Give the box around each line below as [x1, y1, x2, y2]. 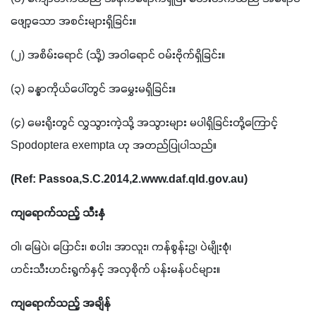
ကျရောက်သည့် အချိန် [11, 296, 111, 311]
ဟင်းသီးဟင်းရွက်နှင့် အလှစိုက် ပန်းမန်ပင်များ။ [11, 262, 220, 277]
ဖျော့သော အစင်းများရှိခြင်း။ [11, 14, 136, 29]
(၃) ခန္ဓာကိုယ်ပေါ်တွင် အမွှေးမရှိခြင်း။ [11, 82, 176, 97]
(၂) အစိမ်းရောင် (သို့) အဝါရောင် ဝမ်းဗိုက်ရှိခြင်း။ [11, 48, 225, 63]
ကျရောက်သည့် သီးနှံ [11, 206, 105, 221]
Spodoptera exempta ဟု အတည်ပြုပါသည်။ [11, 138, 217, 153]
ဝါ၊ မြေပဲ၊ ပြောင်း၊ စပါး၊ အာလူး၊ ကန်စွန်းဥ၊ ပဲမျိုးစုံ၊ [11, 240, 231, 255]
